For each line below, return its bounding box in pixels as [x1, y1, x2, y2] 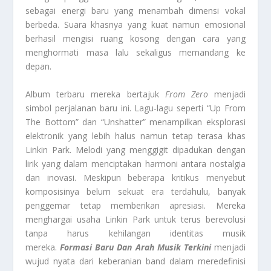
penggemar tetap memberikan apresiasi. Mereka [25, 199, 246, 211]
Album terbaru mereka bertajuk [25, 88, 165, 100]
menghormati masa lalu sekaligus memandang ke [25, 47, 246, 59]
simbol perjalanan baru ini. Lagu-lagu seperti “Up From [25, 102, 246, 114]
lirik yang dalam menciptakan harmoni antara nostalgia [25, 157, 246, 169]
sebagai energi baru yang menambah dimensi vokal [25, 5, 246, 17]
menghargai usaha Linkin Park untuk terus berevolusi [25, 213, 246, 225]
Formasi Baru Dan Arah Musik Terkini [60, 241, 211, 253]
